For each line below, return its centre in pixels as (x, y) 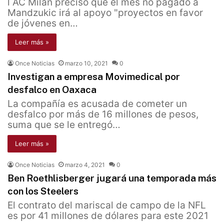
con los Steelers (43, 191)
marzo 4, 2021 (85, 165)
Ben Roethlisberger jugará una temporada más (112, 178)
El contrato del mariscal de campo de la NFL (107, 205)
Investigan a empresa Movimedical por (94, 77)
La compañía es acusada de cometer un (97, 104)
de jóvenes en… (43, 23)
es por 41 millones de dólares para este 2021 (108, 216)
